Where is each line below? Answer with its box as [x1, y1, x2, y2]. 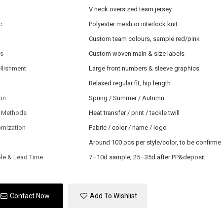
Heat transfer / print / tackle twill [88, 109, 180, 116]
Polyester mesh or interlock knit [88, 20, 178, 28]
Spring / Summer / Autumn [88, 94, 164, 102]
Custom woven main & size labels [88, 49, 184, 57]
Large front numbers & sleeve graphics [88, 64, 199, 72]
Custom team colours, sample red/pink [88, 35, 200, 42]
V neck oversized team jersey [88, 5, 172, 13]
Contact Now [9, 192, 50, 200]
